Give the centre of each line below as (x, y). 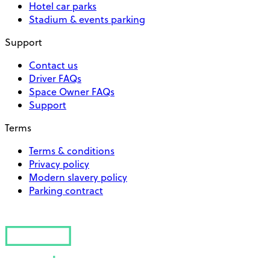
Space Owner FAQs (72, 92)
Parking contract (66, 191)
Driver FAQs (55, 79)
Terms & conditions (72, 151)
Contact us (53, 65)
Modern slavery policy (78, 177)
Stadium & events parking (87, 20)
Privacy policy (59, 164)
